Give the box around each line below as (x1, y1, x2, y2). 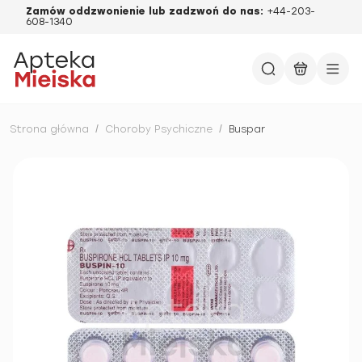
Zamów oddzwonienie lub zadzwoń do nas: (26, 6, 267, 17)
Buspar (229, 124, 265, 135)
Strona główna (10, 124, 89, 135)
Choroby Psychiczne (105, 124, 213, 135)
